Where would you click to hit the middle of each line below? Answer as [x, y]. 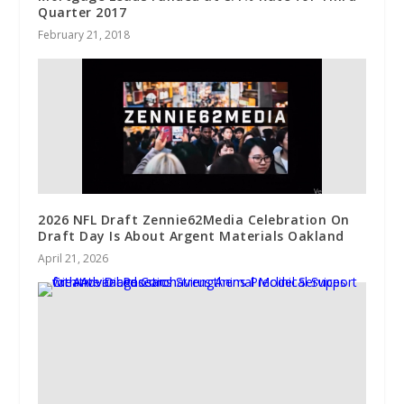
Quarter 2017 [83, 13]
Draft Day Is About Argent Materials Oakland [191, 236]
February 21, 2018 [84, 35]
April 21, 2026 [73, 259]
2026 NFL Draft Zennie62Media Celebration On [194, 220]
